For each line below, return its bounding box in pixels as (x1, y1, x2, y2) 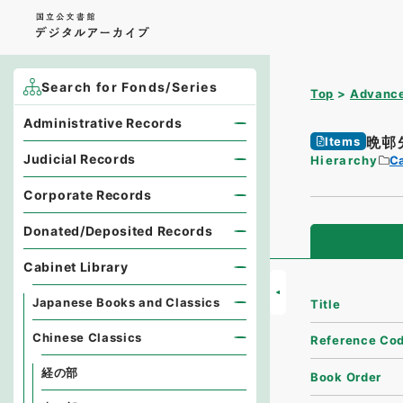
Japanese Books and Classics (32, 295, 220, 309)
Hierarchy (310, 153, 379, 167)
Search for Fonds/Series (41, 79, 219, 94)
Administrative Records (23, 115, 183, 130)
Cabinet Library (23, 259, 129, 274)
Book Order (310, 369, 382, 384)
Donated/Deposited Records (23, 223, 213, 238)
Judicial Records (23, 151, 137, 166)
